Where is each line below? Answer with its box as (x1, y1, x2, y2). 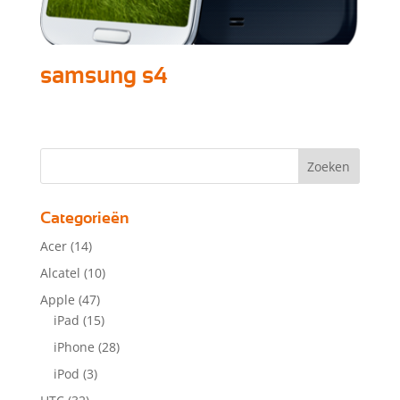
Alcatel (39, 264, 80, 282)
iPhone (53, 338, 95, 356)
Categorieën (39, 211, 129, 228)
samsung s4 (39, 63, 167, 87)
